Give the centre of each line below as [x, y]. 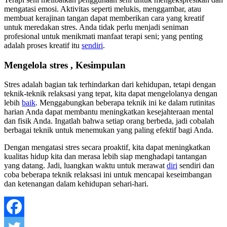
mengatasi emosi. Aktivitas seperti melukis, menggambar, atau [103, 9]
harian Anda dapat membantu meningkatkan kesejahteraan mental [109, 112]
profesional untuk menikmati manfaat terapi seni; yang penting [103, 36]
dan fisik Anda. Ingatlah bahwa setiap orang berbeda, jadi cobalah [109, 121]
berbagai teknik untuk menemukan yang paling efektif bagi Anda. [109, 130]
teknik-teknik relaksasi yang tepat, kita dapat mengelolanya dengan [111, 94]
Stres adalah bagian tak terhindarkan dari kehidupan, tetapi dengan [110, 85]
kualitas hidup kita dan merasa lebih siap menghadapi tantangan [105, 157]
